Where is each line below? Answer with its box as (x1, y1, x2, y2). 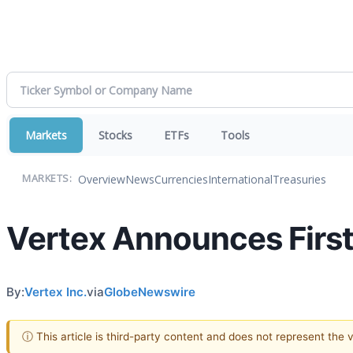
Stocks (98, 128, 132, 143)
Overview (78, 171, 125, 187)
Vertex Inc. (24, 284, 87, 299)
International (208, 171, 273, 187)
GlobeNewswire (104, 284, 195, 299)
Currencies (154, 171, 208, 187)
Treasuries (273, 171, 326, 187)
